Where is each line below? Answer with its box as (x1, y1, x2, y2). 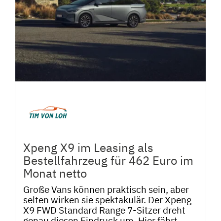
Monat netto (23, 165, 87, 181)
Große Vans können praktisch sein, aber (23, 183, 189, 195)
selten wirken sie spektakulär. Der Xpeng (23, 193, 191, 206)
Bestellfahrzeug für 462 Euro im (23, 152, 193, 168)
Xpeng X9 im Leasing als (23, 139, 153, 155)
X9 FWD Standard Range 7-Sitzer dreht (23, 203, 185, 216)
